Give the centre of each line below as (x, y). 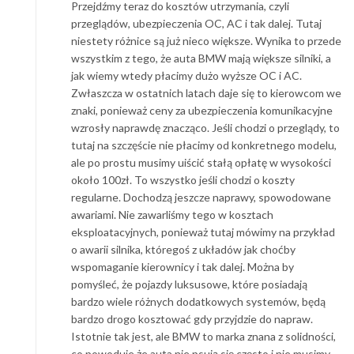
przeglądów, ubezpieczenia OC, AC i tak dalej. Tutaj (196, 23)
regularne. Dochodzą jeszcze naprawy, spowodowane (201, 197)
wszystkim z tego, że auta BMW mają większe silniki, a (201, 58)
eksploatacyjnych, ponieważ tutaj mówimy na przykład (203, 232)
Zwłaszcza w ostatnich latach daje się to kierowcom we (206, 92)
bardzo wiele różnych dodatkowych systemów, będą (198, 301)
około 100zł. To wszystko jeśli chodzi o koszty (183, 179)
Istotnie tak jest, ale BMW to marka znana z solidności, (203, 336)
